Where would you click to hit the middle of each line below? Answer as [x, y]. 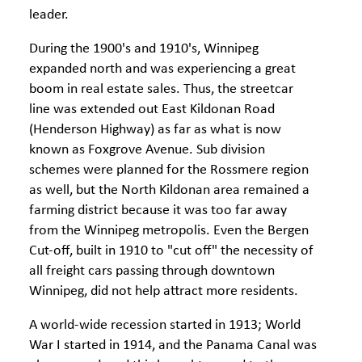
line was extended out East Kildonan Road [152, 109]
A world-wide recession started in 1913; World [165, 325]
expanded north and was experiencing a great [162, 69]
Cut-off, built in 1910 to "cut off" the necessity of [171, 251]
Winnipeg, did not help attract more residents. [164, 291]
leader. [49, 15]
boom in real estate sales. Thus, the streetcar [161, 89]
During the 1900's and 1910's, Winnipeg [144, 49]
